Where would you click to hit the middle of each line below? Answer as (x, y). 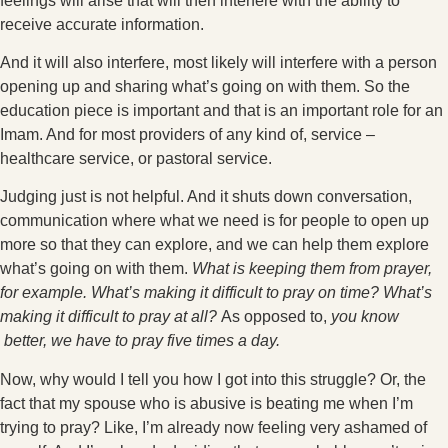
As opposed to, (274, 317)
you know (365, 317)
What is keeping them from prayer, (312, 269)
